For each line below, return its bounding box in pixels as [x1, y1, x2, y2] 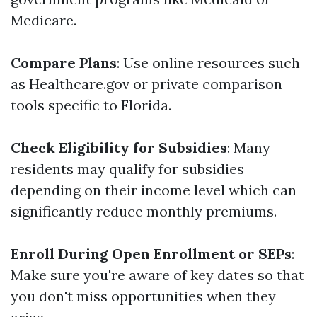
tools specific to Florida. [11, 96, 171, 114]
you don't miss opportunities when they [11, 287, 276, 305]
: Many [227, 139, 270, 156]
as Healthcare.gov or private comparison [11, 75, 282, 93]
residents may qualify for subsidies [11, 160, 244, 178]
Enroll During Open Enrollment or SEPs [11, 245, 292, 263]
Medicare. [11, 11, 76, 29]
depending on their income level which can [11, 181, 296, 199]
